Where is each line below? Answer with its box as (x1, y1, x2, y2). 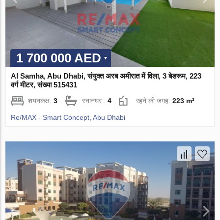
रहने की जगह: (136, 96, 173, 105)
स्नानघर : (82, 96, 108, 105)
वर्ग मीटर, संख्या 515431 (11, 80, 78, 89)
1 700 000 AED (16, 50, 102, 65)
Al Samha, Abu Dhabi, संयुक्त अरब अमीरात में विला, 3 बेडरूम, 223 (11, 71, 202, 80)
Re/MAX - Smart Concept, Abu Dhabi (11, 113, 126, 121)
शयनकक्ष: (28, 96, 54, 105)
